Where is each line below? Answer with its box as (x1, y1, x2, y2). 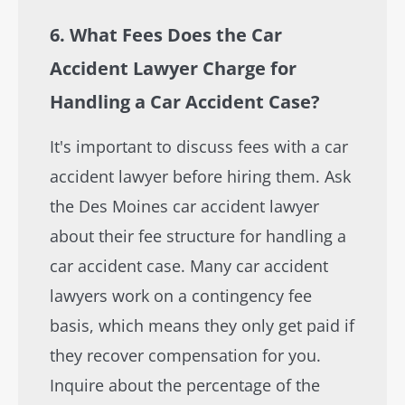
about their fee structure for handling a (50, 225, 346, 247)
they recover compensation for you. (50, 344, 321, 366)
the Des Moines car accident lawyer (50, 195, 319, 217)
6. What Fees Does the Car (50, 23, 282, 47)
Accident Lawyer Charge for (50, 56, 297, 80)
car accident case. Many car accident (50, 255, 328, 277)
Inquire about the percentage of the (50, 374, 320, 396)
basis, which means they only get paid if (50, 315, 354, 336)
